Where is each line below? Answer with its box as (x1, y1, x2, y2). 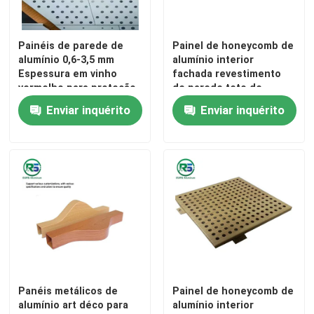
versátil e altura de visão (18, 96, 139, 108)
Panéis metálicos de (18, 285, 118, 297)
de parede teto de (172, 82, 262, 94)
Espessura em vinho (18, 68, 118, 80)
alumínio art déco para (18, 299, 129, 311)
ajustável (18, 110, 63, 122)
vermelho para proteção (18, 82, 137, 94)
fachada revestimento (172, 68, 281, 80)
